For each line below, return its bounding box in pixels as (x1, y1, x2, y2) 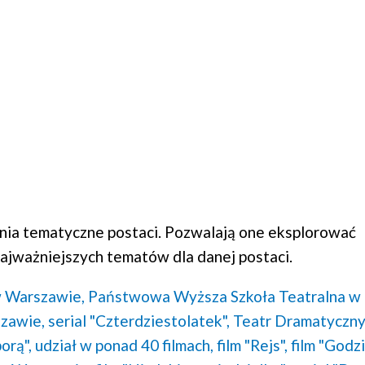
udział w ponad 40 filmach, (34, 335, 213, 354)
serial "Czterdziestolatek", (47, 310, 230, 330)
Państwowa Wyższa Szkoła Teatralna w (87, 286, 361, 306)
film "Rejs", (216, 335, 288, 354)
